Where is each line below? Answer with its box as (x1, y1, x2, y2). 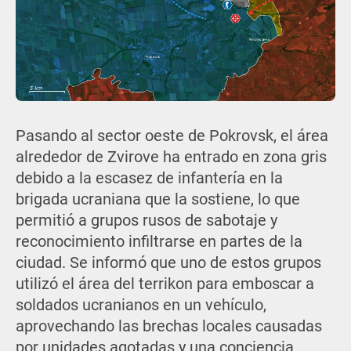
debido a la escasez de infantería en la (15, 169, 283, 188)
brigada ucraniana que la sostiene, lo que (15, 190, 300, 209)
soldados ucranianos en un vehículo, (15, 296, 266, 315)
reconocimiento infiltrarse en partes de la (15, 233, 302, 251)
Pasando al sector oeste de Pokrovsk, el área (15, 127, 328, 146)
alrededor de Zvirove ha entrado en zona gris (15, 148, 327, 167)
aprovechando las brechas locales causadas (15, 317, 322, 336)
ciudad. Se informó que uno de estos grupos (15, 254, 321, 273)
